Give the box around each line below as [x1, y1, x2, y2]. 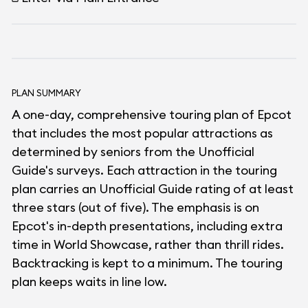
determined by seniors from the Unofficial [12, 144, 254, 159]
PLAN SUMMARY [12, 87, 81, 98]
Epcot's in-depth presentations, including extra [12, 218, 283, 234]
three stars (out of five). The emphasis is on [12, 199, 259, 215]
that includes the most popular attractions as [12, 125, 273, 141]
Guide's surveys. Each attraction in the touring [12, 162, 277, 178]
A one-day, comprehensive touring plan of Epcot [12, 107, 291, 122]
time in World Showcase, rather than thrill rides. [12, 236, 284, 252]
